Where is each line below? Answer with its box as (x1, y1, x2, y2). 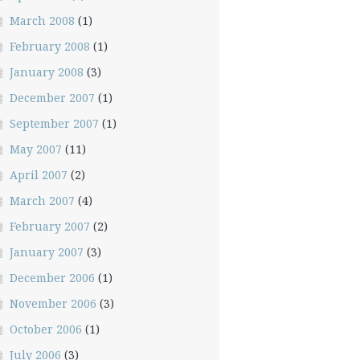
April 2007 (9, 167, 67, 182)
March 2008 (9, 13, 75, 28)
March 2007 (9, 193, 75, 208)
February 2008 (9, 39, 90, 54)
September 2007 (9, 116, 99, 131)
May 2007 (9, 141, 62, 157)
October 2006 (9, 321, 82, 337)
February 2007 (9, 219, 90, 234)
